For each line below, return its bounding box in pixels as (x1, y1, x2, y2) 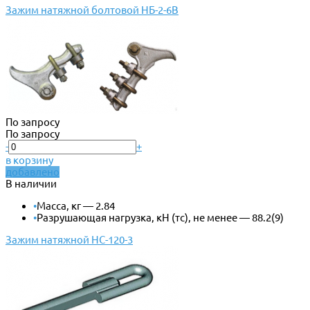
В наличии (6, 177, 57, 190)
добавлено (6, 165, 60, 178)
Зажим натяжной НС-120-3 (6, 233, 133, 246)
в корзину (6, 154, 53, 166)
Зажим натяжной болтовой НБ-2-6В (6, 3, 179, 16)
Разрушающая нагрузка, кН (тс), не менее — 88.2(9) (37, 211, 284, 224)
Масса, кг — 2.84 (37, 199, 115, 212)
